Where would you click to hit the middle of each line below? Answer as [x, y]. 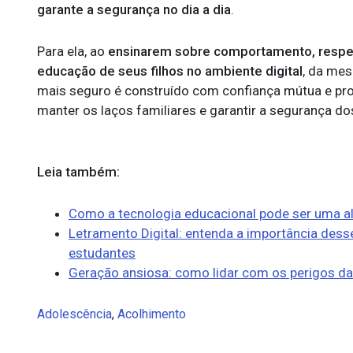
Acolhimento [152, 314]
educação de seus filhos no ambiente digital [170, 71]
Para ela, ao [72, 51]
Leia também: [78, 172]
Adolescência [74, 314]
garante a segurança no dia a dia [134, 9]
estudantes [102, 253]
